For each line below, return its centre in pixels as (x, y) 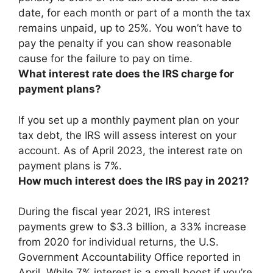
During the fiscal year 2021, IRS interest (114, 211)
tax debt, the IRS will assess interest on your (127, 135)
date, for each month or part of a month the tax (134, 13)
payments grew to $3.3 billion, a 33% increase (132, 227)
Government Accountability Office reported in (129, 257)
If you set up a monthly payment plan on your (129, 120)
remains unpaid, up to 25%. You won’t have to (130, 28)
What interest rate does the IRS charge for (126, 74)
